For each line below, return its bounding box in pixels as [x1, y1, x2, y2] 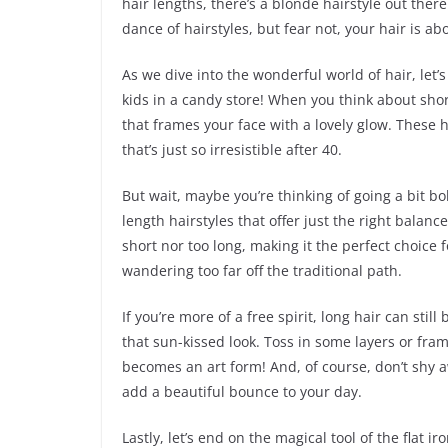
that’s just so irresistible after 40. [122, 140, 342, 160]
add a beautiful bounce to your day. [122, 382, 362, 402]
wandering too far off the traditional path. [122, 261, 402, 281]
